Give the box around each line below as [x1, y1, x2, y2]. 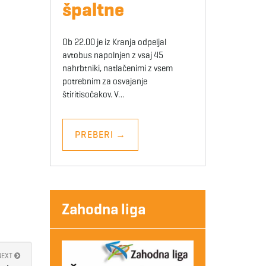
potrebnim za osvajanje [62, 76, 147, 87]
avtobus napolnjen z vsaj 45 [62, 50, 163, 61]
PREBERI [74, 129, 116, 141]
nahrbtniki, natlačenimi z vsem [62, 63, 173, 74]
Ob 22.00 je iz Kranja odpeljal [62, 37, 166, 48]
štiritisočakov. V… [62, 89, 125, 100]
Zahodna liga [61, 199, 145, 219]
